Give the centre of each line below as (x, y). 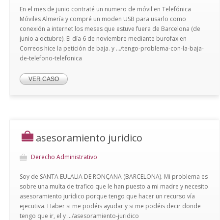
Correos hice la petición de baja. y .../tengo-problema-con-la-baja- (111, 48)
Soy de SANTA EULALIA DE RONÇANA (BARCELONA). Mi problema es (113, 177)
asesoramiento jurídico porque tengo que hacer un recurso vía (107, 196)
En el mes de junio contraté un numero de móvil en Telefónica (105, 9)
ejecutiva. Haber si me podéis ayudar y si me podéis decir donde (110, 206)
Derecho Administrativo (64, 157)
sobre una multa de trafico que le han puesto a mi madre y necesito (114, 186)
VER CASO (43, 79)
